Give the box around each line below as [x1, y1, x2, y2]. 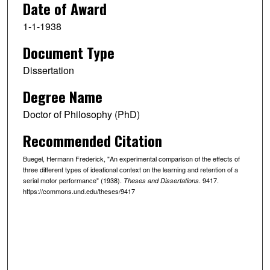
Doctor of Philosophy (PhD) [22, 107, 140, 121]
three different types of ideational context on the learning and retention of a [22, 164, 238, 174]
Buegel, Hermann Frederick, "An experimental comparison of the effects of [22, 153, 240, 163]
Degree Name [22, 85, 102, 107]
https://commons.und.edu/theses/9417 [22, 186, 135, 196]
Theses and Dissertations [123, 175, 199, 185]
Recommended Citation [22, 129, 162, 151]
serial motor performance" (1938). [22, 175, 124, 185]
